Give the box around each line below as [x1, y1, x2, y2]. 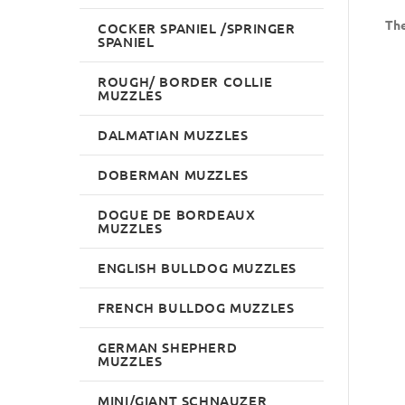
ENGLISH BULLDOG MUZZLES [98, 258, 297, 277]
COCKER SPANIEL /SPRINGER [98, 18, 296, 37]
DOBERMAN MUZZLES [98, 165, 249, 184]
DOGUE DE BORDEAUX [98, 204, 256, 223]
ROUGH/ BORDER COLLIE [98, 71, 273, 90]
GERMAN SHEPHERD [98, 337, 238, 356]
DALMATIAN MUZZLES [98, 125, 249, 144]
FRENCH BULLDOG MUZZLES [98, 297, 295, 316]
